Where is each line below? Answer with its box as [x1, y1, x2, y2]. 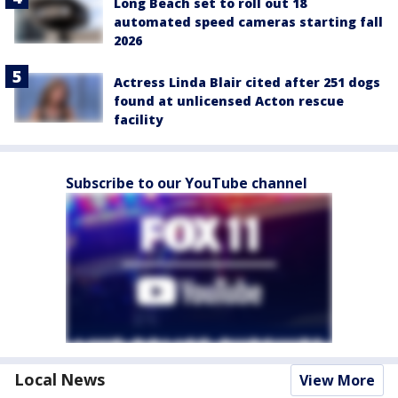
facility [114, 111, 163, 129]
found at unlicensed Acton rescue [114, 92, 344, 110]
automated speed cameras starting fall [114, 13, 383, 31]
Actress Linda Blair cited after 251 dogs [114, 74, 380, 92]
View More [299, 370, 375, 391]
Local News [14, 369, 105, 391]
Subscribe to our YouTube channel [66, 173, 307, 194]
